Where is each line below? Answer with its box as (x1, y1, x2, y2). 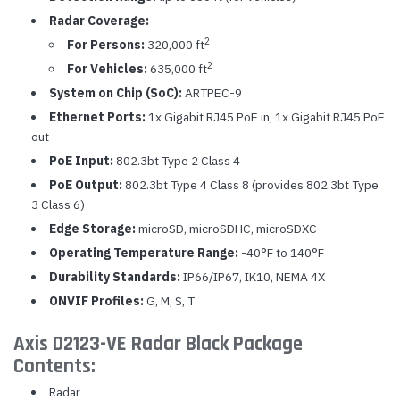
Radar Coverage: (48, 12, 149, 29)
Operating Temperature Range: (48, 245, 238, 261)
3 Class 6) (31, 196, 85, 212)
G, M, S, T (143, 293, 195, 309)
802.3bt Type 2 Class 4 (112, 153, 240, 169)
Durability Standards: (48, 269, 180, 285)
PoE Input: (48, 153, 113, 169)
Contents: (13, 354, 96, 379)
